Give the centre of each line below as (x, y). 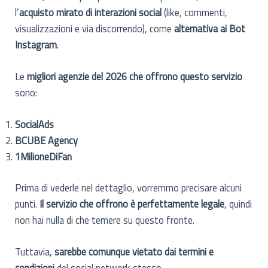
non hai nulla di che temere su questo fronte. (105, 220)
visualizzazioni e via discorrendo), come (95, 28)
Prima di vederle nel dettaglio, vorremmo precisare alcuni (129, 188)
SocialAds (35, 124)
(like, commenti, (195, 12)
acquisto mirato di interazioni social (91, 12)
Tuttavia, (35, 252)
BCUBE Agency (47, 141)
